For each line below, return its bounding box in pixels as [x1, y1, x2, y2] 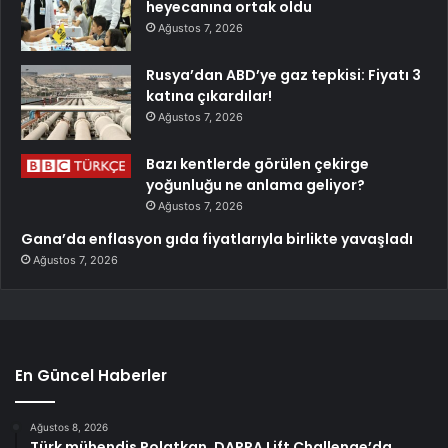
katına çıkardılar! [146, 85, 272, 106]
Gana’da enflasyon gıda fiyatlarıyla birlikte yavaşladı [21, 228, 413, 249]
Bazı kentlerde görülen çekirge [146, 153, 369, 174]
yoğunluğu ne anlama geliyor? [146, 174, 365, 195]
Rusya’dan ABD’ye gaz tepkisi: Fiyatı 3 [146, 64, 421, 85]
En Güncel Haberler [15, 364, 167, 386]
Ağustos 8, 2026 [30, 420, 108, 433]
